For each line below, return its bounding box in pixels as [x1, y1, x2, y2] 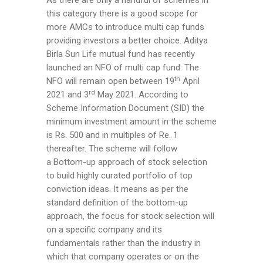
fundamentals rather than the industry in [46, 238, 201, 249]
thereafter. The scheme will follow [46, 143, 177, 154]
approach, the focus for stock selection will [46, 211, 214, 222]
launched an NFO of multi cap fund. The [46, 62, 199, 73]
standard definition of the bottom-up [46, 197, 188, 208]
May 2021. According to [95, 89, 188, 100]
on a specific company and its [46, 224, 162, 235]
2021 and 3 [46, 89, 89, 100]
